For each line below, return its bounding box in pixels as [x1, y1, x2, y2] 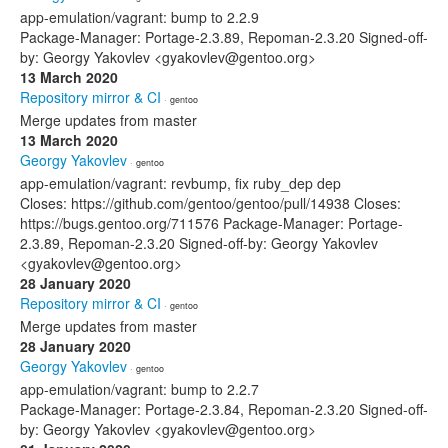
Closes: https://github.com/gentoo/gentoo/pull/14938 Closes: [20, 193, 401, 213]
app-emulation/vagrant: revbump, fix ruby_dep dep [20, 173, 341, 193]
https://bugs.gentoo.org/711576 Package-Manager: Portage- [20, 213, 403, 233]
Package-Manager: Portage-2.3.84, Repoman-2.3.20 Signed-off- [20, 399, 428, 419]
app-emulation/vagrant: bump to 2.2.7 [20, 379, 259, 399]
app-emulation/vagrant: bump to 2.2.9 [20, 7, 259, 27]
